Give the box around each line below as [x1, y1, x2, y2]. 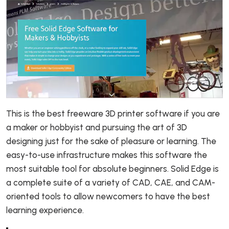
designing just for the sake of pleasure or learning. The [6, 135, 216, 146]
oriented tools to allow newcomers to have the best [6, 191, 210, 201]
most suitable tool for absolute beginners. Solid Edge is [6, 163, 219, 174]
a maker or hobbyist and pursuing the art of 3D [6, 122, 187, 132]
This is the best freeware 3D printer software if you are [6, 108, 220, 119]
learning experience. [6, 204, 90, 215]
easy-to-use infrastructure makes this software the [6, 149, 207, 160]
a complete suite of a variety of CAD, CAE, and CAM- [6, 177, 215, 188]
